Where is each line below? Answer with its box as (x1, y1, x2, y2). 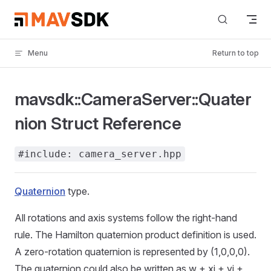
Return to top (212, 48, 259, 57)
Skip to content (15, 12, 71, 21)
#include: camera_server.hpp (18, 148, 181, 160)
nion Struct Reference (15, 113, 181, 134)
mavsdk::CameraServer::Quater (15, 89, 252, 109)
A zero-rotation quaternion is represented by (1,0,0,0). (15, 246, 250, 258)
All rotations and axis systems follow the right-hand (15, 212, 237, 224)
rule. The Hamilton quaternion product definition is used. (15, 229, 256, 241)
